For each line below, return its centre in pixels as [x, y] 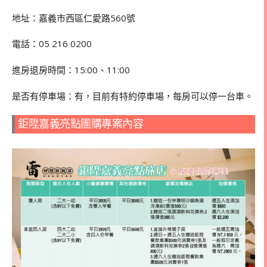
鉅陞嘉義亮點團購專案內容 [80, 124]
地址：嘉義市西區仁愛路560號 [74, 18]
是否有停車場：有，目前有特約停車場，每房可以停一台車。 [133, 96]
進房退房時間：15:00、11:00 [71, 70]
